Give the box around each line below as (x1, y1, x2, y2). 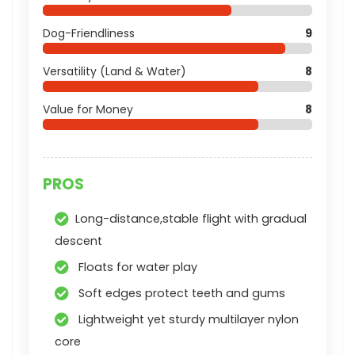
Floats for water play (75, 258, 197, 275)
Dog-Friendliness (43, 25, 135, 41)
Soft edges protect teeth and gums (75, 284, 285, 301)
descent (55, 232, 102, 249)
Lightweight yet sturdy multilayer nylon (75, 311, 299, 327)
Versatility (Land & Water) (43, 63, 186, 79)
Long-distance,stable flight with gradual (75, 210, 307, 227)
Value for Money (43, 101, 133, 117)
